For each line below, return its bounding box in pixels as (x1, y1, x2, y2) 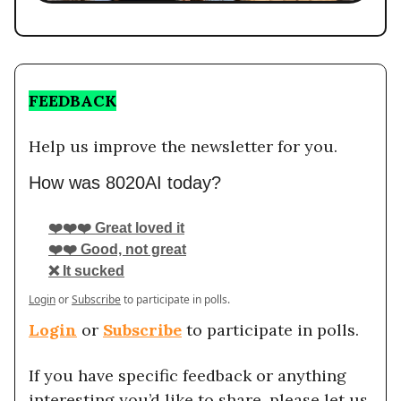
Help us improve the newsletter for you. (29, 136, 337, 158)
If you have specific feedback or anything (29, 365, 346, 387)
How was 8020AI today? (29, 173, 221, 193)
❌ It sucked (48, 263, 124, 279)
